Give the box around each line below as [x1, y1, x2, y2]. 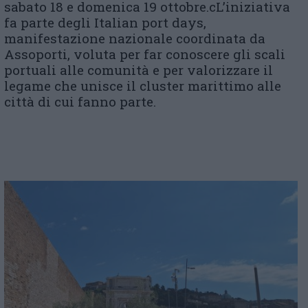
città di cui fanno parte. [4, 92, 156, 110]
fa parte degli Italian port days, [4, 13, 206, 31]
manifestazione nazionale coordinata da [4, 29, 265, 47]
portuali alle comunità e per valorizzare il [4, 60, 273, 78]
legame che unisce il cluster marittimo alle [4, 76, 281, 94]
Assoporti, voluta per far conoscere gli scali [4, 45, 285, 63]
